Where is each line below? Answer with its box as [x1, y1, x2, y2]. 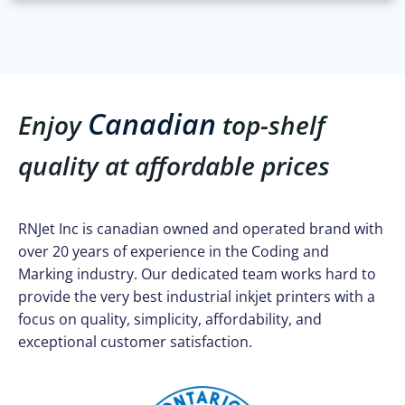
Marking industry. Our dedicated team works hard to [18, 263, 376, 284]
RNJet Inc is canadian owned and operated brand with [18, 218, 383, 239]
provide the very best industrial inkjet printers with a [18, 286, 375, 306]
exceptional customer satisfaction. [18, 331, 252, 352]
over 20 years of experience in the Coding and [18, 240, 329, 261]
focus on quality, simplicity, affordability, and [18, 308, 322, 329]
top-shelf [216, 107, 325, 142]
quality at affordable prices [18, 147, 330, 183]
